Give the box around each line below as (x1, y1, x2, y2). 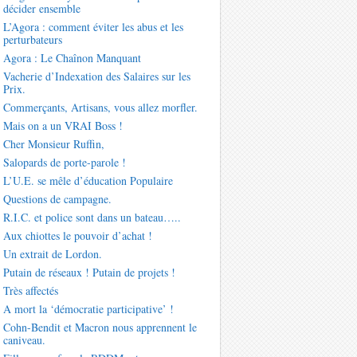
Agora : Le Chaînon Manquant (2, 50, 141, 66)
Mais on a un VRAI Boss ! (2, 118, 123, 134)
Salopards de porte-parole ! (2, 155, 126, 171)
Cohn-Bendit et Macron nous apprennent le (2, 320, 197, 335)
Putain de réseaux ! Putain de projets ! (2, 265, 175, 280)
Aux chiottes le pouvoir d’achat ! (2, 228, 152, 244)
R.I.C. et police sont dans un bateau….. (2, 210, 181, 226)
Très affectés (2, 283, 58, 299)
